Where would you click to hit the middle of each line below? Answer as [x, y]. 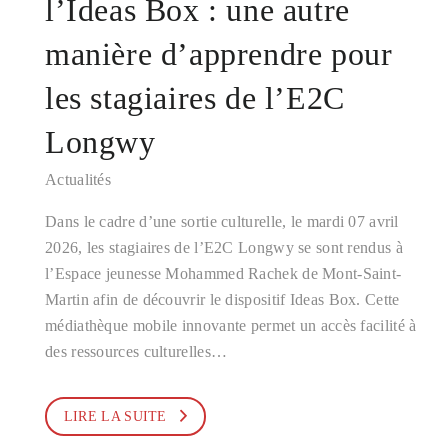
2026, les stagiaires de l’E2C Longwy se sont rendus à [224, 247]
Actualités [78, 179]
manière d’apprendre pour [219, 54]
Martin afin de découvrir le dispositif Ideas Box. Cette [222, 299]
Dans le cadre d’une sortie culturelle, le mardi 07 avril [222, 221]
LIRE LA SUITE [115, 416]
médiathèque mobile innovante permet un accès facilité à [231, 325]
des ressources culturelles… [136, 351]
